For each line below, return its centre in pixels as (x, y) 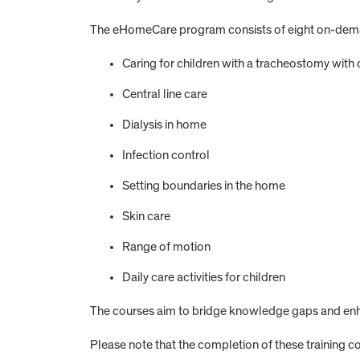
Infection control (166, 155)
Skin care (146, 216)
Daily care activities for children (204, 277)
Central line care (165, 94)
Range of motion (166, 246)
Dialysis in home (164, 124)
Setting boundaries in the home (204, 185)
